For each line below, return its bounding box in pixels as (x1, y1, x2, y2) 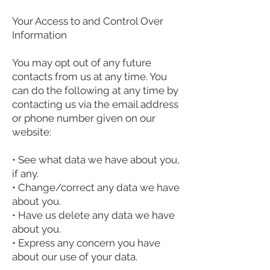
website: (12, 126, 51, 139)
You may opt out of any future (12, 57, 151, 69)
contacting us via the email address (12, 98, 178, 111)
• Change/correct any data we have (12, 181, 180, 194)
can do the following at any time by (12, 84, 178, 97)
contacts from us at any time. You (12, 71, 167, 83)
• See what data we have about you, (12, 154, 180, 166)
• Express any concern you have (12, 237, 160, 250)
